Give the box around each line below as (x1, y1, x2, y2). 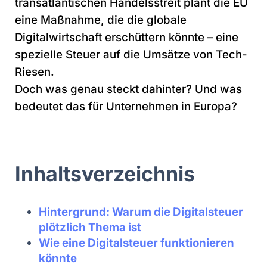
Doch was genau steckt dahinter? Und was (15, 82, 242, 96)
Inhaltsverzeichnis (15, 161, 195, 186)
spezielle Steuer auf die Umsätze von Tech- (15, 47, 247, 61)
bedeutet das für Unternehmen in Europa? (15, 99, 237, 113)
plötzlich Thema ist (39, 220, 141, 234)
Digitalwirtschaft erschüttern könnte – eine (15, 30, 238, 44)
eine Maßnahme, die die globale (15, 13, 187, 27)
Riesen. (15, 64, 54, 79)
